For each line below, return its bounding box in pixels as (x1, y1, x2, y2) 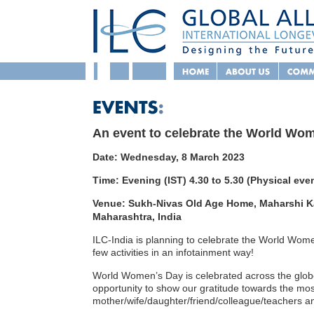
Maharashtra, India (93, 211, 182, 222)
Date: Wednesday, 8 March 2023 (93, 151, 245, 163)
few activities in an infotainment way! (93, 247, 254, 258)
